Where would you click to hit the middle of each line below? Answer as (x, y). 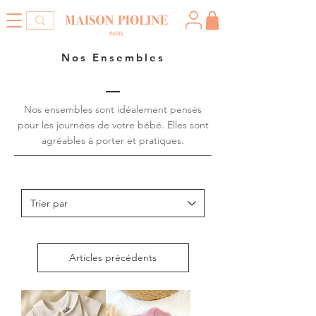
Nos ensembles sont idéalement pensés (113, 109)
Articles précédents (113, 257)
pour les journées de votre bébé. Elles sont (113, 125)
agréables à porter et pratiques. (113, 140)
